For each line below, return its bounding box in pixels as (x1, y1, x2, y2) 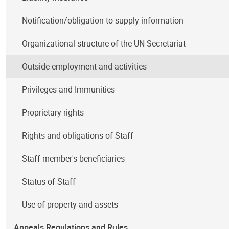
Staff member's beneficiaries (22, 153, 125, 164)
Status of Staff (22, 176, 76, 187)
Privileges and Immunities (22, 84, 116, 95)
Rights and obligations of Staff (22, 130, 134, 141)
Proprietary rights (22, 107, 84, 118)
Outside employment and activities (22, 61, 147, 72)
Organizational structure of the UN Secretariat (22, 38, 186, 49)
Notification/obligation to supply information (22, 15, 184, 26)
